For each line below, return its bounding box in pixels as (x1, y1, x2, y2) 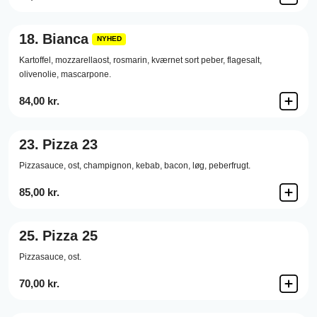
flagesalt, (227, 55, 262, 65)
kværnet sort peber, (151, 55, 225, 65)
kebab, (136, 161, 162, 171)
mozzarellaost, (55, 55, 111, 65)
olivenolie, (19, 69, 59, 79)
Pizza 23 (42, 137, 98, 152)
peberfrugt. (209, 161, 250, 171)
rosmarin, (113, 55, 149, 65)
